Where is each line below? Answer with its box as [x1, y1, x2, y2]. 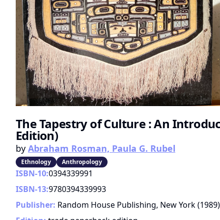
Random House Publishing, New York [57, 199, 195, 211]
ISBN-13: [16, 184, 49, 195]
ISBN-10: [16, 168, 49, 179]
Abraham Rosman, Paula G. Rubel [28, 142, 175, 155]
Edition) [16, 127, 58, 144]
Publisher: [16, 199, 55, 211]
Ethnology [21, 158, 51, 166]
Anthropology [62, 158, 102, 166]
